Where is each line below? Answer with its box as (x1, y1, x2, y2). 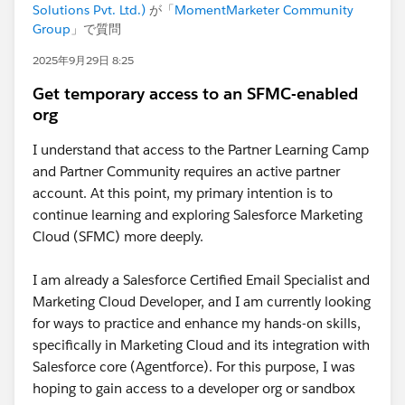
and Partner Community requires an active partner (33, 163, 340, 180)
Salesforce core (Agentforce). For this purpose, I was (33, 358, 355, 375)
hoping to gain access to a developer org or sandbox (33, 380, 355, 397)
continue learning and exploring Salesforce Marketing (33, 206, 363, 223)
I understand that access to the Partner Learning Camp (33, 141, 369, 158)
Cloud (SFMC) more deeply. (33, 228, 207, 245)
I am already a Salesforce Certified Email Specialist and (33, 271, 370, 288)
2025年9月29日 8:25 (33, 52, 134, 68)
